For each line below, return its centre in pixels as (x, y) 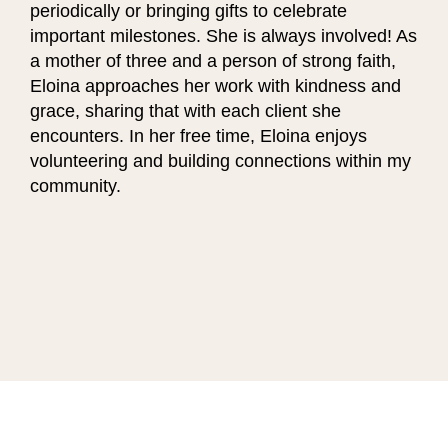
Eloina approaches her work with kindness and (215, 85)
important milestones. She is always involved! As (223, 35)
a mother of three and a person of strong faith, (213, 60)
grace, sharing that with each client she (185, 110)
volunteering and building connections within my (220, 160)
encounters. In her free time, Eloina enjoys (198, 135)
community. (75, 185)
